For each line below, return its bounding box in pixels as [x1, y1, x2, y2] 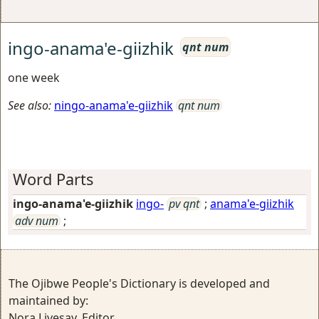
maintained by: [9, 292, 88, 308]
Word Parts [13, 168, 93, 189]
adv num [15, 212, 58, 229]
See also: [8, 97, 51, 113]
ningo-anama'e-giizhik [54, 97, 173, 113]
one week [8, 69, 60, 85]
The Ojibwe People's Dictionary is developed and [9, 275, 270, 291]
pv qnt [169, 195, 199, 211]
